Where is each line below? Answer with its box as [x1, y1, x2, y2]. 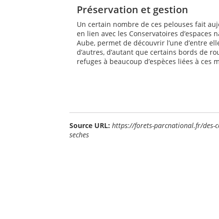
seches [69, 130, 89, 139]
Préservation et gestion [77, 3, 188, 16]
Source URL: [69, 121, 110, 130]
